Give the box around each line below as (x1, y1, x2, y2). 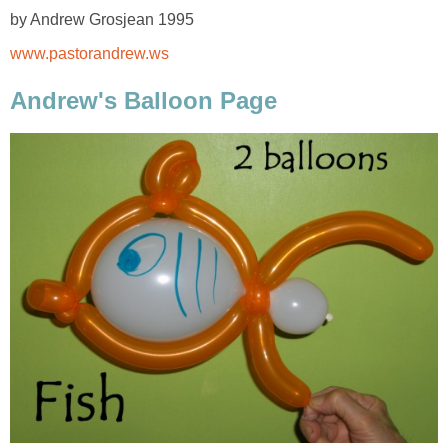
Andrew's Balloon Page (10, 87, 277, 115)
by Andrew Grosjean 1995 (10, 10, 194, 28)
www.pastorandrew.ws (10, 44, 169, 62)
